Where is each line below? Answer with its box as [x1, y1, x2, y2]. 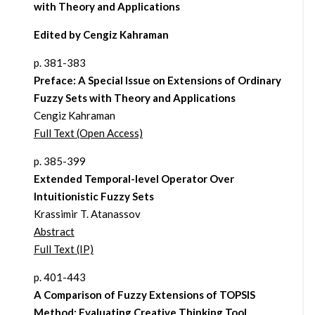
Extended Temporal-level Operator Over [33, 172, 234, 186]
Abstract [33, 225, 75, 238]
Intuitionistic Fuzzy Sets [33, 190, 154, 203]
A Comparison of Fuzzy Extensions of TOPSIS [33, 288, 255, 302]
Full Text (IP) [33, 243, 94, 256]
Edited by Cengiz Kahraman [33, 28, 169, 41]
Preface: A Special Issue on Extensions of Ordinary [33, 74, 281, 87]
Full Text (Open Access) [33, 127, 143, 140]
